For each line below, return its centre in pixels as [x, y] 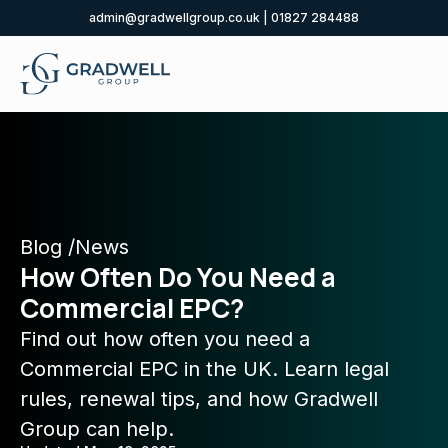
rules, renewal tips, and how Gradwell [199, 399]
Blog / [47, 247]
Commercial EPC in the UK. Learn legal [204, 369]
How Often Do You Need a [178, 277]
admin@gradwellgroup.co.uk [176, 17]
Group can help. [97, 429]
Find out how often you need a [165, 339]
